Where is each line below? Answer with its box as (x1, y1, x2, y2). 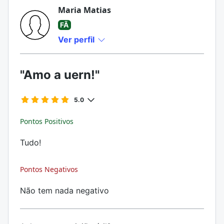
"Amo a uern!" (20, 67, 99, 82)
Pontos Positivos (20, 116, 73, 126)
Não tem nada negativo (20, 185, 109, 195)
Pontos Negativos (20, 164, 78, 174)
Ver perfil (58, 34, 96, 44)
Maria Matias (58, 4, 111, 15)
